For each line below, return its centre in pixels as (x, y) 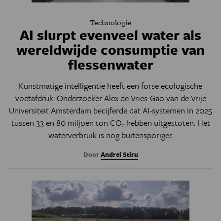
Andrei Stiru (119, 154)
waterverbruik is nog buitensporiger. (110, 135)
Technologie (110, 22)
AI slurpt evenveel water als (110, 35)
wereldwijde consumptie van (110, 49)
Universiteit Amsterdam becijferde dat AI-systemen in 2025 (110, 110)
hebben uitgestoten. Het (168, 123)
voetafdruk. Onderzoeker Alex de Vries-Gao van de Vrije (110, 98)
